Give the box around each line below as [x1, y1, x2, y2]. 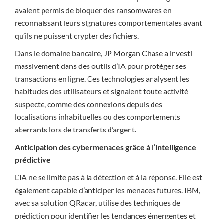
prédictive [15, 155, 51, 164]
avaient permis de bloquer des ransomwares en [15, 5, 172, 15]
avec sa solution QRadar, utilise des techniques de [15, 198, 180, 207]
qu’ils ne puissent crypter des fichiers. [15, 31, 139, 40]
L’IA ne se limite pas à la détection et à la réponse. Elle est [15, 173, 202, 182]
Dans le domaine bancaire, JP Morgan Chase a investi [15, 48, 192, 58]
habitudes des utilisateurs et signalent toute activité [15, 87, 188, 96]
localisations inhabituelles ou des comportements [15, 112, 180, 121]
